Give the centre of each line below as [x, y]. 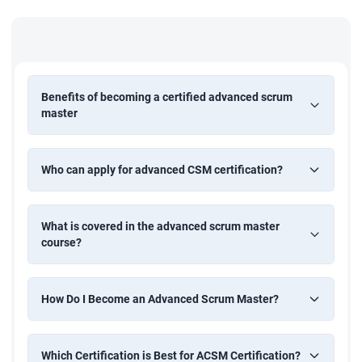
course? [61, 242]
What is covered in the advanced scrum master [160, 226]
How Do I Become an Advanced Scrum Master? [160, 299]
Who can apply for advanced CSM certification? [162, 169]
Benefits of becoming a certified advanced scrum [167, 97]
